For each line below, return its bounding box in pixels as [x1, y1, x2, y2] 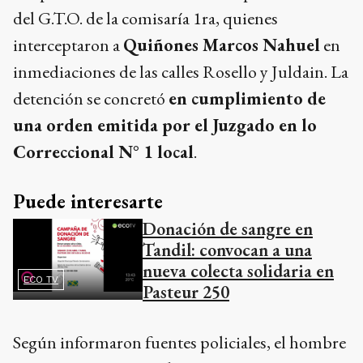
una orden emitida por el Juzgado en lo [13, 113, 317, 137]
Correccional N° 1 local [13, 139, 194, 164]
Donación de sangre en [143, 216, 313, 241]
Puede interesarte [13, 188, 163, 214]
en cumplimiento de [169, 86, 326, 110]
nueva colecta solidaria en [143, 258, 334, 283]
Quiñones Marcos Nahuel [123, 32, 320, 57]
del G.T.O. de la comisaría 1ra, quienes [13, 6, 278, 30]
